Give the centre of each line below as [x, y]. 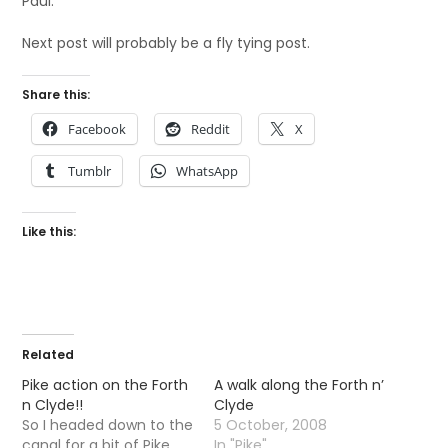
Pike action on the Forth [105, 385]
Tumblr [90, 171]
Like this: [49, 231]
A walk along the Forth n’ [299, 385]
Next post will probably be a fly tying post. [166, 43]
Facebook [97, 129]
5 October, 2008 [270, 425]
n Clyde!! [53, 405]
